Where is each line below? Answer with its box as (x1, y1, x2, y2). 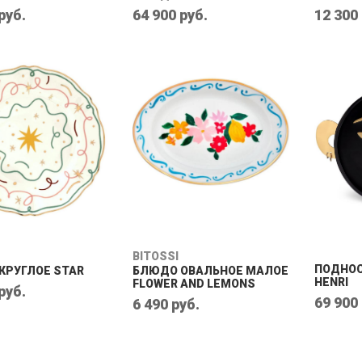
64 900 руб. (133, 6, 208, 23)
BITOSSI (133, 250, 179, 263)
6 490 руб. (133, 296, 200, 313)
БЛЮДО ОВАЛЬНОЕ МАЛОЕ (133, 264, 288, 277)
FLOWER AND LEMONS (133, 277, 255, 290)
